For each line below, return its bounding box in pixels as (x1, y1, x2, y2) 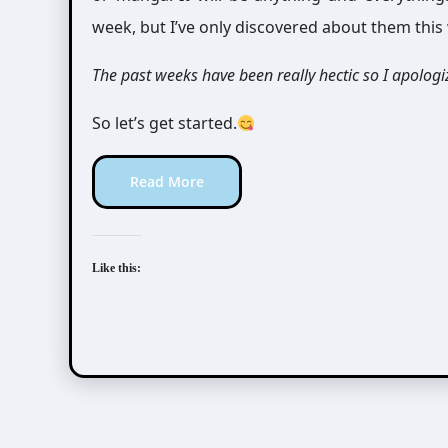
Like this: (92, 261, 141, 275)
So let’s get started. (92, 112, 237, 134)
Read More (130, 172, 204, 191)
